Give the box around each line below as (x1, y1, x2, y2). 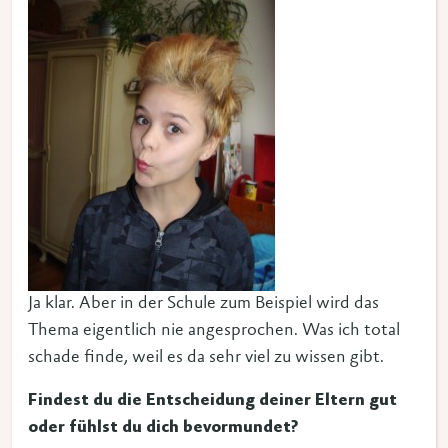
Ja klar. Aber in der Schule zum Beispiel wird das (28, 295, 379, 313)
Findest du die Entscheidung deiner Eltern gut (28, 392, 397, 410)
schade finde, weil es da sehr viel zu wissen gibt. (28, 349, 384, 367)
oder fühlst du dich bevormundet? (28, 419, 298, 437)
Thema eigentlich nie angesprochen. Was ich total (28, 322, 400, 340)
